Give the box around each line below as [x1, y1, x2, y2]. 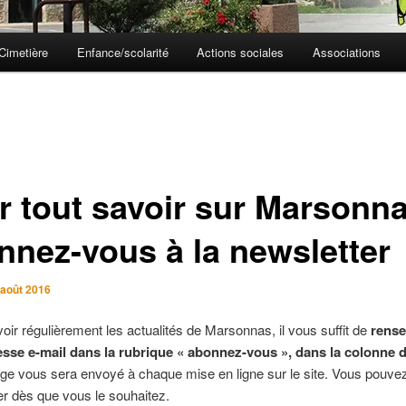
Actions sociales [197, 43, 285, 62]
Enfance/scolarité [76, 43, 169, 62]
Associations [312, 43, 381, 62]
